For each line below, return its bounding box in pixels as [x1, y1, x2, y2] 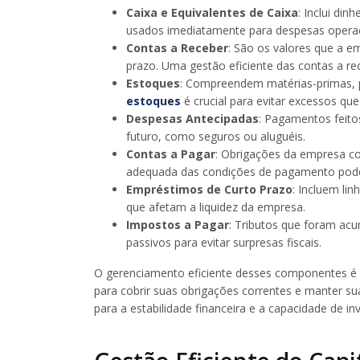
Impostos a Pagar [126, 216, 229, 232]
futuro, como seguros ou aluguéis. [126, 128, 305, 144]
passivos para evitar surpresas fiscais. [126, 234, 321, 250]
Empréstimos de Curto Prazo [126, 181, 292, 197]
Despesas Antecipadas [126, 110, 259, 126]
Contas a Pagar [126, 145, 215, 162]
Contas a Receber [126, 39, 228, 55]
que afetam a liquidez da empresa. [126, 198, 305, 215]
